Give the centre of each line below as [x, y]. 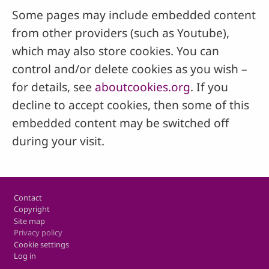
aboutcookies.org [143, 87]
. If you [209, 87]
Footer [24, 190]
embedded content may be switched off [120, 123]
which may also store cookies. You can [116, 51]
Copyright [32, 209]
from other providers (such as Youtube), [121, 33]
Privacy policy [38, 233]
